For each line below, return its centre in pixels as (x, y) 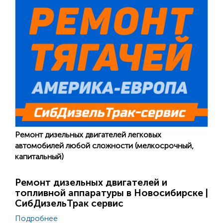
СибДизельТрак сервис (69, 204)
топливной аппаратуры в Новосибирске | (111, 193)
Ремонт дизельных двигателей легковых (88, 135)
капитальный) (39, 157)
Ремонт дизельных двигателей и (91, 183)
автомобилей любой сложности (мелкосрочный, (104, 146)
